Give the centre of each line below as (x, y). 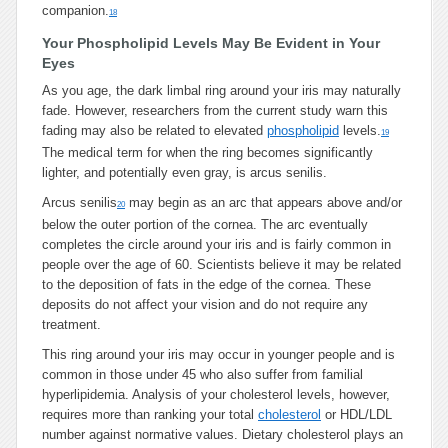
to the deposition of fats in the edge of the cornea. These (206, 284)
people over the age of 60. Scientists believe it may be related (221, 264)
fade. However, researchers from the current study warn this (215, 110)
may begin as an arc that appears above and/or (263, 202)
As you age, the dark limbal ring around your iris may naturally (221, 90)
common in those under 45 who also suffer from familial (202, 374)
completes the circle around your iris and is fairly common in (216, 244)
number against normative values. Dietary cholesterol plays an (222, 434)
